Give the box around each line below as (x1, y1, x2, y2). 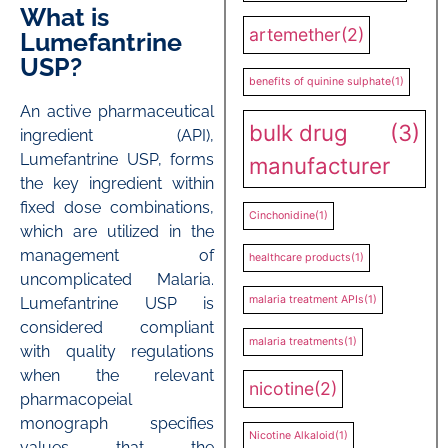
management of (20, 245, 214, 265)
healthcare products (249, 250, 351, 264)
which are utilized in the (20, 221, 214, 241)
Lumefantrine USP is (20, 293, 214, 313)
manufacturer (249, 151, 390, 179)
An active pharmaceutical (20, 101, 214, 121)
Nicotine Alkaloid (249, 428, 335, 442)
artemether (249, 23, 341, 45)
